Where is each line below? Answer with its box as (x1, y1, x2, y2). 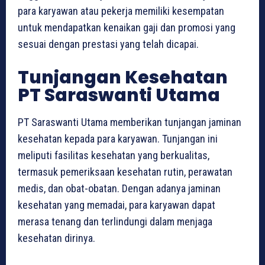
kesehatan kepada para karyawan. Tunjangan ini (18, 132, 218, 146)
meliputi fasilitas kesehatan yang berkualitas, (18, 149, 209, 162)
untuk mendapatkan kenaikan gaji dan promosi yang (18, 21, 235, 34)
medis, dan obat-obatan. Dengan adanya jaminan (18, 182, 221, 195)
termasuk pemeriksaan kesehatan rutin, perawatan (18, 166, 232, 179)
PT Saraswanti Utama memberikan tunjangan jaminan (18, 116, 241, 129)
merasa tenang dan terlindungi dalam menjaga (18, 215, 212, 228)
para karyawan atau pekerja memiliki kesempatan (18, 5, 224, 18)
